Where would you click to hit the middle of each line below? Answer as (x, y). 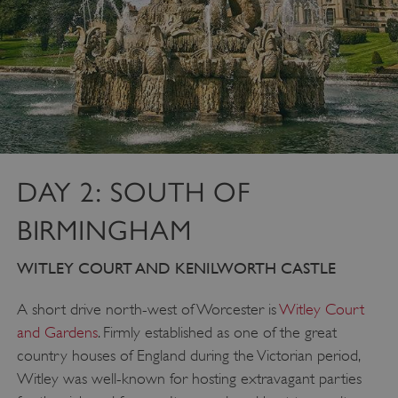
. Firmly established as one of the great (217, 332)
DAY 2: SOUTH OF (134, 192)
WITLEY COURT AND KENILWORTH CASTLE (176, 267)
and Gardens (57, 332)
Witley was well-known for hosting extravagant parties (189, 378)
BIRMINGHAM (104, 230)
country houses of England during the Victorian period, (188, 355)
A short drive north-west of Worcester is (148, 309)
